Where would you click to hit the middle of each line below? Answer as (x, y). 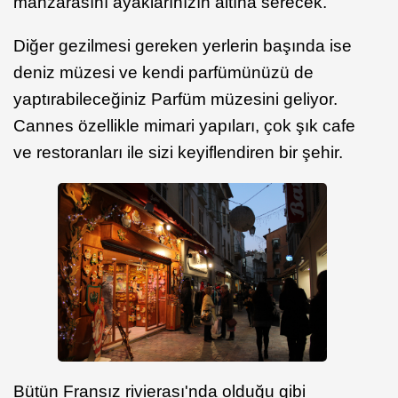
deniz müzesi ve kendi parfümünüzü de (163, 73)
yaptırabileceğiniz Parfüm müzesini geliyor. (175, 99)
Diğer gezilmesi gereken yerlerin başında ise (183, 46)
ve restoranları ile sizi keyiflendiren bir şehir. (178, 153)
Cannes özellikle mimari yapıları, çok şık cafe (184, 126)
